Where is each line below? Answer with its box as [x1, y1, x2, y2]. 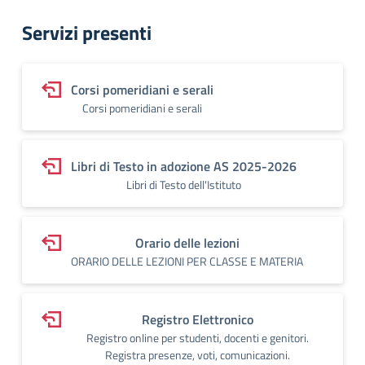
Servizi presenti [22, 17, 152, 47]
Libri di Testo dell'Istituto [126, 175, 241, 193]
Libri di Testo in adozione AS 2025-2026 [71, 156, 297, 176]
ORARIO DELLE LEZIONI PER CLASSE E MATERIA [71, 252, 303, 270]
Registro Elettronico [141, 309, 253, 329]
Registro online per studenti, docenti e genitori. [86, 328, 309, 346]
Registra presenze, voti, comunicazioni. [104, 345, 290, 363]
